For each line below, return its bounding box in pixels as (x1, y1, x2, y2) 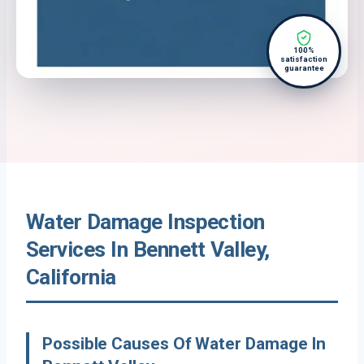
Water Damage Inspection (26, 210, 265, 235)
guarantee (284, 63, 324, 73)
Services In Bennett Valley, (26, 237, 270, 262)
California (26, 265, 116, 290)
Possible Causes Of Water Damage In (42, 334, 327, 354)
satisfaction (280, 54, 327, 64)
